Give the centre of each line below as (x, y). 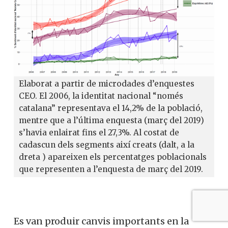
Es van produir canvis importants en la (101, 221)
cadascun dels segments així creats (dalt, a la (107, 145)
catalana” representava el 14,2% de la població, (111, 108)
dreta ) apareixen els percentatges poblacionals (113, 157)
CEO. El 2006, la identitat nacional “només (101, 96)
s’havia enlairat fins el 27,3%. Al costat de (99, 132)
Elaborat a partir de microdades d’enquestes (107, 83)
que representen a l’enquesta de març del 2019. (111, 169)
